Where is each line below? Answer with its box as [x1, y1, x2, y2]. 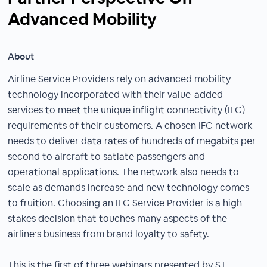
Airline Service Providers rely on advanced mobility [8, 73, 231, 85]
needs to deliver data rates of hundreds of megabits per [8, 135, 256, 147]
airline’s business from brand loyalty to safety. [8, 228, 210, 240]
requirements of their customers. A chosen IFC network [8, 119, 253, 132]
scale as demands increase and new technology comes [8, 181, 250, 194]
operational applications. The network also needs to [8, 166, 240, 178]
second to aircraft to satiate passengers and [8, 150, 206, 163]
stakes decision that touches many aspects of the [8, 212, 228, 225]
